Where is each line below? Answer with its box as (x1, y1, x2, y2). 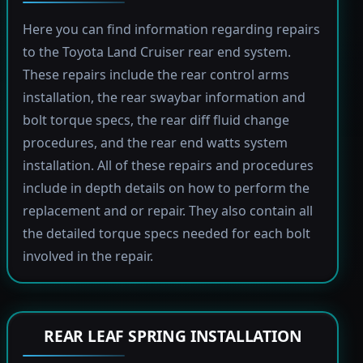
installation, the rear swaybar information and (22, 88, 305, 106)
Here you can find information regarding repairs (22, 20, 320, 38)
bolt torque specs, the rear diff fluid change (22, 111, 289, 129)
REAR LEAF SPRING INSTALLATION (43, 325, 302, 347)
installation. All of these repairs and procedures (22, 156, 314, 174)
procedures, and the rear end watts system (22, 134, 288, 152)
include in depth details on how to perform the (22, 179, 310, 197)
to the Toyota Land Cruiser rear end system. (22, 43, 291, 61)
